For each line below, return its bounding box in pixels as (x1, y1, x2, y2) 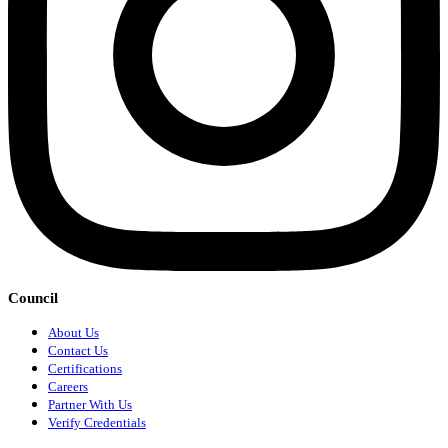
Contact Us (48, 343, 108, 359)
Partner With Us (48, 397, 132, 413)
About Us (48, 325, 99, 341)
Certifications (48, 361, 122, 377)
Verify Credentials (48, 415, 146, 431)
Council (8, 290, 58, 307)
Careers (48, 379, 88, 395)
